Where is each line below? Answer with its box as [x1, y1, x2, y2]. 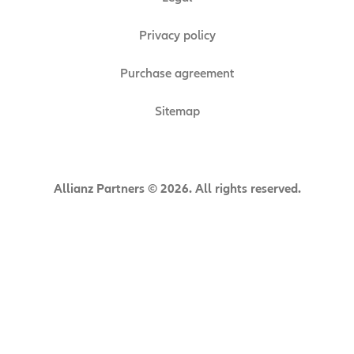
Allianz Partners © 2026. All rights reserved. [53, 181, 301, 198]
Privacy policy [138, 28, 216, 44]
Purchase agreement [120, 66, 234, 82]
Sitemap [154, 104, 200, 120]
